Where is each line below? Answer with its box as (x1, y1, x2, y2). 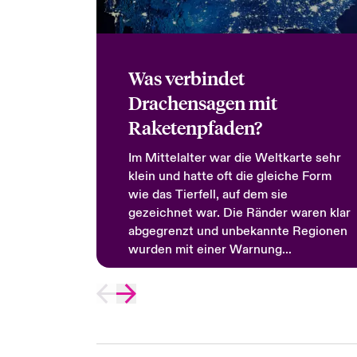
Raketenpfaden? (127, 116, 262, 139)
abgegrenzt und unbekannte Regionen (127, 223, 347, 239)
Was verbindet (127, 66, 245, 89)
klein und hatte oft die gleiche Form (127, 168, 331, 184)
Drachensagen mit (127, 91, 277, 114)
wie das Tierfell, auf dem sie (127, 186, 288, 202)
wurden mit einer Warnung (127, 241, 282, 257)
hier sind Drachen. (127, 278, 233, 294)
